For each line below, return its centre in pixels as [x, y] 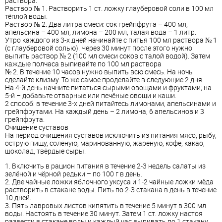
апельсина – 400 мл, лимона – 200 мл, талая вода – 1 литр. [101, 32]
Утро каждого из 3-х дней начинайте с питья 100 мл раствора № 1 [111, 40]
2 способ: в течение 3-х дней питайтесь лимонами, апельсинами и [111, 104]
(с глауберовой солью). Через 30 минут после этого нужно [99, 48]
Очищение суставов [37, 127]
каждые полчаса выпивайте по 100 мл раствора [83, 64]
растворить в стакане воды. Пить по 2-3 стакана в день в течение [111, 190]
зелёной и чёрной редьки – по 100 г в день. [74, 174]
